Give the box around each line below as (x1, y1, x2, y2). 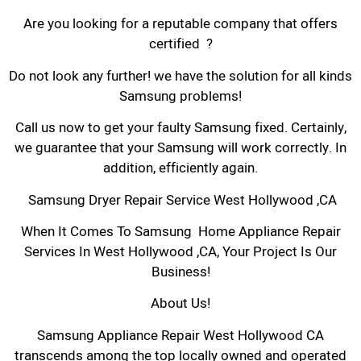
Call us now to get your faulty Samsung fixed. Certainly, (15, 118, 346, 139)
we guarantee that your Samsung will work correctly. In (15, 138, 346, 159)
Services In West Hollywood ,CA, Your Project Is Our (24, 241, 337, 262)
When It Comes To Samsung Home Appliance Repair (20, 221, 341, 242)
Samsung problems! (119, 85, 242, 106)
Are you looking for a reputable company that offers (23, 14, 338, 35)
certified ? (148, 34, 213, 55)
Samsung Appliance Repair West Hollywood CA (37, 325, 324, 346)
